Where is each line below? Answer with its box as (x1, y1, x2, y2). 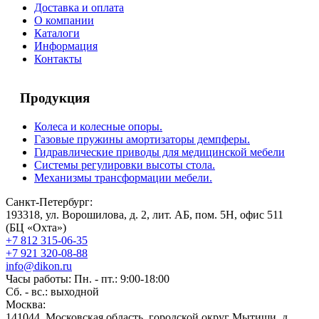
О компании (34, 14, 94, 26)
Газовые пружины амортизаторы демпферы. (34, 133, 250, 146)
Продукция (20, 90, 90, 106)
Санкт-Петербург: (6, 196, 93, 209)
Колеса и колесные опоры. (34, 120, 162, 133)
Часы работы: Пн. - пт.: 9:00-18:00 (6, 273, 169, 286)
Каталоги (34, 26, 80, 39)
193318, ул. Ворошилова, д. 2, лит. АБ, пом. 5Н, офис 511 (6, 209, 283, 221)
